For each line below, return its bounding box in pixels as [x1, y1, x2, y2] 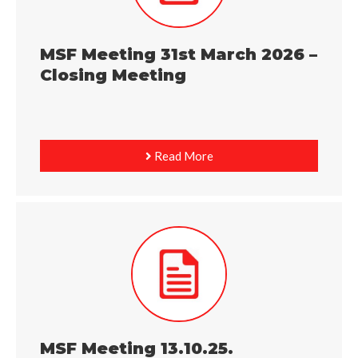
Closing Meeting [40, 66, 186, 86]
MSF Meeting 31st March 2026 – [40, 45, 317, 65]
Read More [151, 149, 213, 164]
